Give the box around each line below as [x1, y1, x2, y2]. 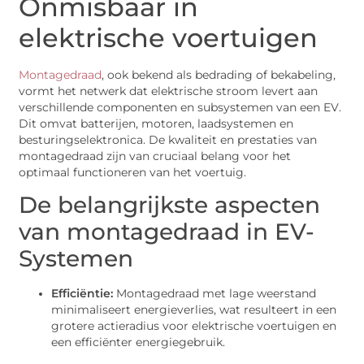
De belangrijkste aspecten [19, 191, 321, 219]
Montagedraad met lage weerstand [113, 287, 317, 301]
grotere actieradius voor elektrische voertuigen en [51, 319, 337, 333]
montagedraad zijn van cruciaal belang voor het [19, 149, 292, 162]
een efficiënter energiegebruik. [51, 336, 226, 349]
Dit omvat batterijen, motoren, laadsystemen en [19, 116, 294, 130]
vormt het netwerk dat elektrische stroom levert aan [19, 84, 318, 97]
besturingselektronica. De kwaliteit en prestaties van [19, 132, 318, 146]
